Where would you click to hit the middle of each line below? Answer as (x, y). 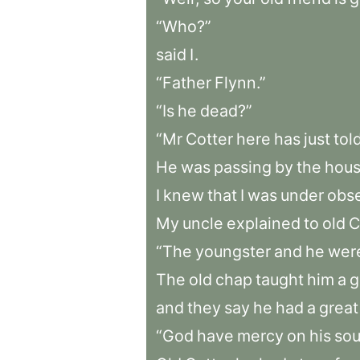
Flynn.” (240, 83)
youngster (233, 252)
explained (264, 223)
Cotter (209, 139)
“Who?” (184, 27)
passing (243, 167)
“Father (184, 83)
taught (280, 280)
